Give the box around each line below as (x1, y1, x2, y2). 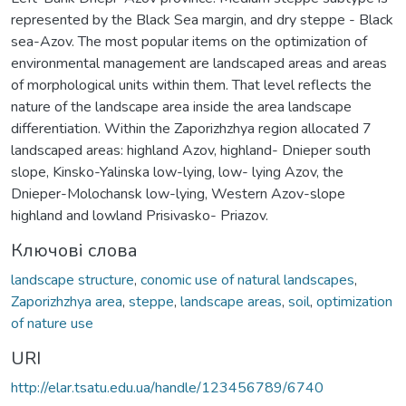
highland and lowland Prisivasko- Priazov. (11, 205, 268, 226)
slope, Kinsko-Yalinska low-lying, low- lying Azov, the (11, 161, 343, 182)
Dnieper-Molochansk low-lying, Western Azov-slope (11, 183, 345, 204)
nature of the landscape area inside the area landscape (11, 96, 352, 117)
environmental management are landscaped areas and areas (11, 53, 387, 73)
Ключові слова (11, 237, 138, 263)
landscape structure (11, 269, 134, 290)
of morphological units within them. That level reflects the (11, 74, 372, 95)
